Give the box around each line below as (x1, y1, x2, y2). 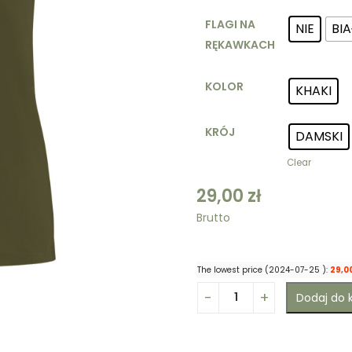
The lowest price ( (197, 263, 269, 276)
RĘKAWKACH (204, 36, 275, 53)
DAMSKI (295, 126, 343, 145)
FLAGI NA (204, 16, 255, 32)
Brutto (196, 209, 230, 225)
